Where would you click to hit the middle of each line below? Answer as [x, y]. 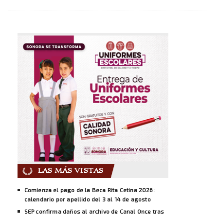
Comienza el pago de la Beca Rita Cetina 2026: [89, 190]
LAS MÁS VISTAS [70, 171]
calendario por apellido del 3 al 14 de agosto [87, 199]
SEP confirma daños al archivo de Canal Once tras [94, 211]
